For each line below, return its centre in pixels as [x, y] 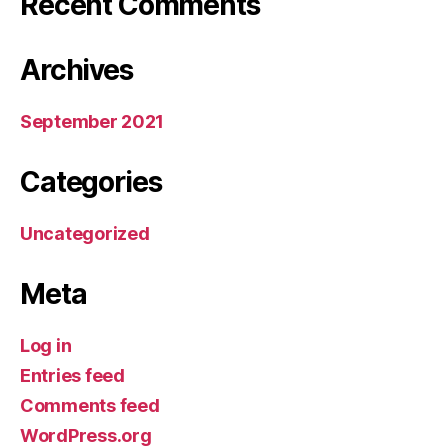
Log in [46, 346]
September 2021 [92, 122]
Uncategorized [85, 234]
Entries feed [72, 376]
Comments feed [90, 406]
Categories [91, 182]
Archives [76, 70]
